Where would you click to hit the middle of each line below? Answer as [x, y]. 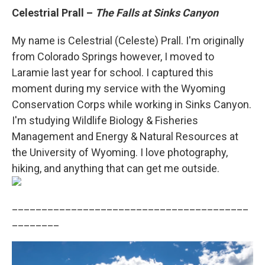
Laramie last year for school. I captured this [113, 73]
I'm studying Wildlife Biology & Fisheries [105, 121]
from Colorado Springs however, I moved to [113, 57]
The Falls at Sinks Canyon [157, 13]
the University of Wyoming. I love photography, [120, 153]
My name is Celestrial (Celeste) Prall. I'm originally [128, 41]
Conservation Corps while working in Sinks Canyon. [132, 105]
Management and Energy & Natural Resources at [125, 137]
